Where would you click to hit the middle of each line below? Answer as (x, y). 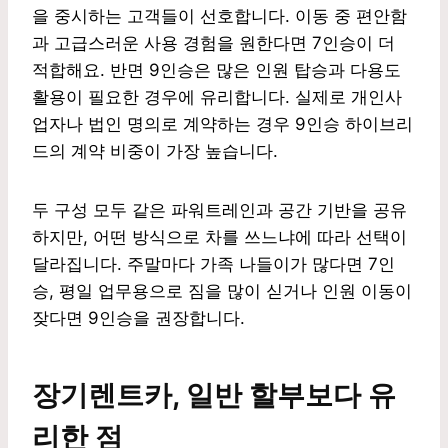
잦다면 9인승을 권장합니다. (138, 317)
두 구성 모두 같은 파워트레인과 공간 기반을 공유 (219, 209)
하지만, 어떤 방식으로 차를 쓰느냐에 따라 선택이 (219, 236)
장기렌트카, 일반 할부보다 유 (214, 394)
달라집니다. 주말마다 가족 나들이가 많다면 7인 (213, 263)
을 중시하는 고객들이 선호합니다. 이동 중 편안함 (219, 15)
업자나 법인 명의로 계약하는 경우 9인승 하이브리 (222, 123)
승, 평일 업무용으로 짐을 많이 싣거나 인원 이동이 (222, 290)
